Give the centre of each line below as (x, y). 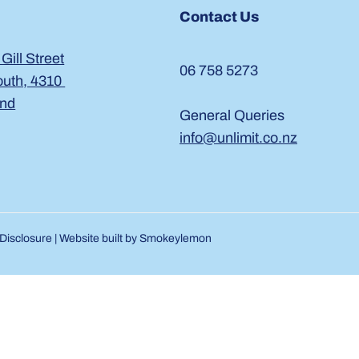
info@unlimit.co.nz (238, 137)
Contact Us (219, 16)
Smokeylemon (175, 239)
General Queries (232, 115)
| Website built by (95, 239)
